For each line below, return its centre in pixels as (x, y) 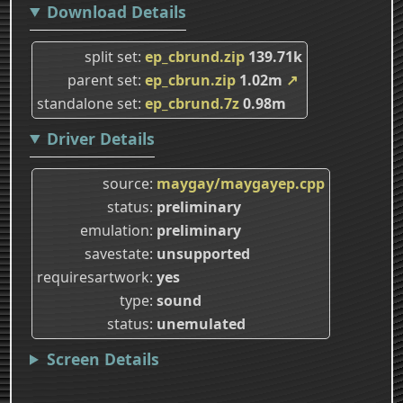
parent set (103, 80)
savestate (117, 253)
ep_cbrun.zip (190, 80)
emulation (115, 230)
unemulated (201, 323)
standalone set (87, 103)
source (126, 183)
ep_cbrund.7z (192, 103)
